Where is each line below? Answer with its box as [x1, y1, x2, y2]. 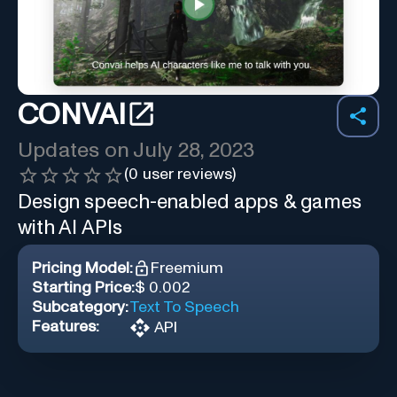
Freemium [151, 260, 223, 276]
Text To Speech [129, 299, 239, 315]
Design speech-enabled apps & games [18, 191, 362, 213]
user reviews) [138, 166, 237, 183]
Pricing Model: [32, 260, 133, 276]
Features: [32, 318, 99, 335]
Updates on [18, 139, 134, 161]
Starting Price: [32, 279, 135, 296]
